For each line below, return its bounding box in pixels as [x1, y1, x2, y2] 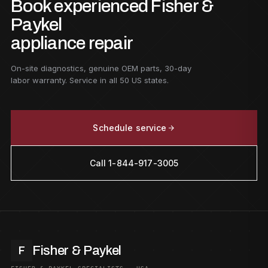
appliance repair [11, 33, 133, 53]
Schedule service [93, 123, 167, 133]
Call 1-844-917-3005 [89, 158, 179, 168]
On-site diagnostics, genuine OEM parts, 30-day [11, 63, 191, 73]
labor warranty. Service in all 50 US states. [11, 75, 169, 85]
